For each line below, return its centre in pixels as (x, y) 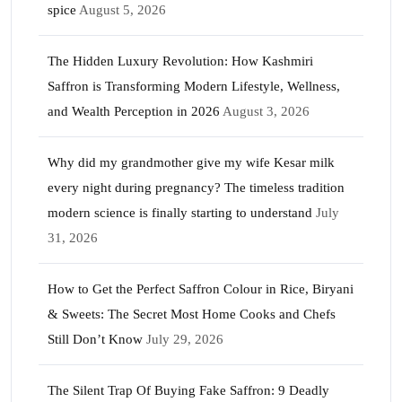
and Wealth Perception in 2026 (134, 111)
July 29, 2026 (185, 339)
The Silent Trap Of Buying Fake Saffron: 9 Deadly (188, 390)
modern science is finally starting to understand (180, 213)
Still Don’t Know (95, 339)
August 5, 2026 (122, 10)
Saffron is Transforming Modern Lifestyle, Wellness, (194, 86)
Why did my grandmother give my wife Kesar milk (191, 162)
